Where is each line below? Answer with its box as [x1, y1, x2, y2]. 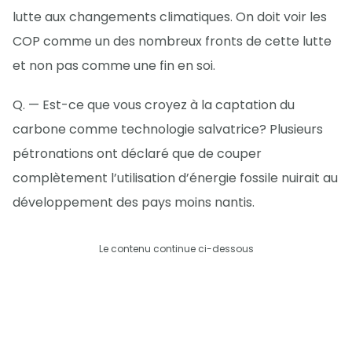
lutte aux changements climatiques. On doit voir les [13, 8, 327, 27]
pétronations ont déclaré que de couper [13, 145, 262, 163]
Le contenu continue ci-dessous [98, 242, 254, 256]
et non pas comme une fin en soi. [13, 57, 215, 75]
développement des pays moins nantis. [13, 193, 255, 212]
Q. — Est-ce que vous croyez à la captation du [13, 96, 295, 115]
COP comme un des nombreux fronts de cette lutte [13, 32, 332, 51]
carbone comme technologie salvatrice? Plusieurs [13, 120, 323, 139]
